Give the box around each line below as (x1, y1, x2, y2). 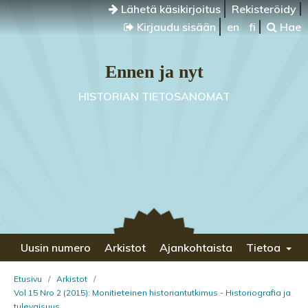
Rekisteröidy (232, 2, 296, 16)
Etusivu (14, 274, 42, 284)
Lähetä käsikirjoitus (118, 2, 221, 16)
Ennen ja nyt (104, 62, 203, 82)
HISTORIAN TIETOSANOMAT (78, 89, 230, 103)
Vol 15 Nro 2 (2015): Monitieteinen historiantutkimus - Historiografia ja (14, 287, 291, 298)
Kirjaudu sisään (134, 20, 216, 34)
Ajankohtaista (159, 241, 232, 254)
